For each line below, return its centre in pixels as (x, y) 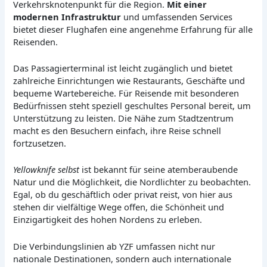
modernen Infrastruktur (67, 16)
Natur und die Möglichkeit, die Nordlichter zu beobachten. (132, 182)
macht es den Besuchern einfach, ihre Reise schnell (117, 131)
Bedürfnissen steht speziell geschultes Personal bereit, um (132, 106)
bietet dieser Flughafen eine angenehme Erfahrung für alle (133, 29)
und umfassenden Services (177, 16)
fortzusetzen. (40, 143)
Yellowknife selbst (46, 170)
